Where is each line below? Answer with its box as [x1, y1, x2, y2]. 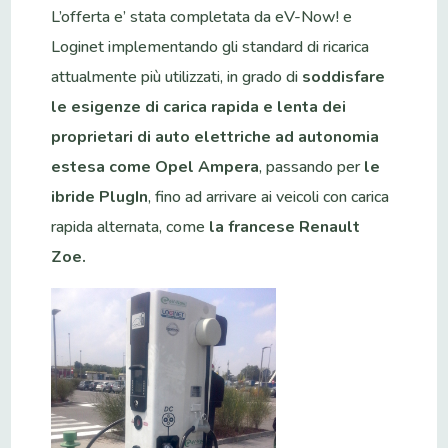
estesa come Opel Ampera [51, 155, 260, 178]
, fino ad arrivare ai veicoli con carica [148, 185, 390, 208]
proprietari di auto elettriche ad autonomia [51, 125, 380, 148]
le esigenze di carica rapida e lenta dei [51, 95, 347, 118]
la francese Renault [209, 215, 361, 238]
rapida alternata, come [51, 215, 210, 238]
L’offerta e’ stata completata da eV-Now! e [51, 5, 353, 28]
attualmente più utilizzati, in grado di [51, 65, 303, 88]
